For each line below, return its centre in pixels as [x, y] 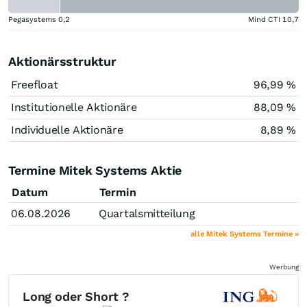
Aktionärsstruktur [62, 61]
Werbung [284, 267]
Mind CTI [264, 19]
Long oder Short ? [76, 297]
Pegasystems [32, 19]
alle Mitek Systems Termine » [245, 234]
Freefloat [35, 84]
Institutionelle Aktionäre [74, 107]
